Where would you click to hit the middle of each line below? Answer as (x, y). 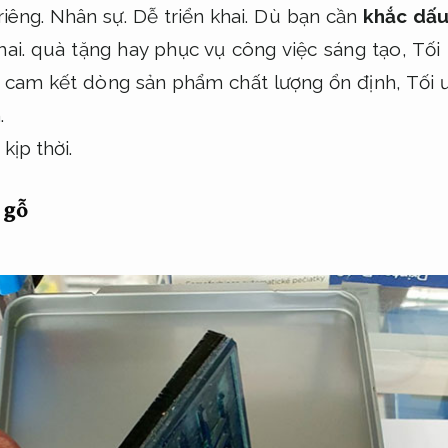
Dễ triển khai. (190, 15)
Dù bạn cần (305, 15)
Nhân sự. (88, 15)
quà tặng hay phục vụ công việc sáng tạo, (218, 48)
